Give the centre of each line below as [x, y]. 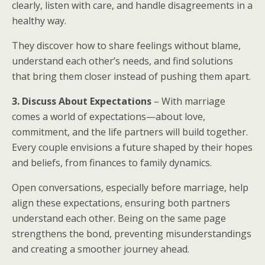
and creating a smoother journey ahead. [101, 249]
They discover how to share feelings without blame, [126, 46]
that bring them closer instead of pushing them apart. [131, 76]
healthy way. [39, 21]
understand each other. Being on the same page [119, 218]
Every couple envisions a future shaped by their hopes [132, 147]
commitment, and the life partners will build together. [130, 132]
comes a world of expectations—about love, [109, 117]
